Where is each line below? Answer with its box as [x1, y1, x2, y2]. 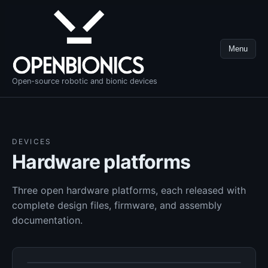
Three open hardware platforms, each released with [12, 184, 246, 196]
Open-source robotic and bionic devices [12, 77, 157, 86]
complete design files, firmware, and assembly [12, 199, 222, 211]
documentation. [12, 214, 83, 226]
